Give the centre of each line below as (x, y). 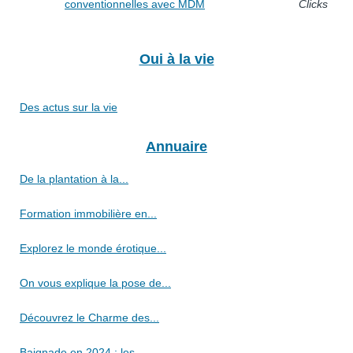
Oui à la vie (176, 59)
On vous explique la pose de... (95, 283)
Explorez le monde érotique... (93, 249)
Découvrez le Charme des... (89, 318)
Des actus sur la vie (69, 108)
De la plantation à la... (74, 179)
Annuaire (176, 147)
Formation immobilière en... (88, 214)
